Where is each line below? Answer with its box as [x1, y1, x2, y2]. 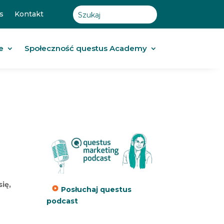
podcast [46, 196, 78, 205]
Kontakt [14, 9, 43, 18]
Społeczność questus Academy [24, 43, 147, 53]
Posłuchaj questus [58, 184, 131, 194]
